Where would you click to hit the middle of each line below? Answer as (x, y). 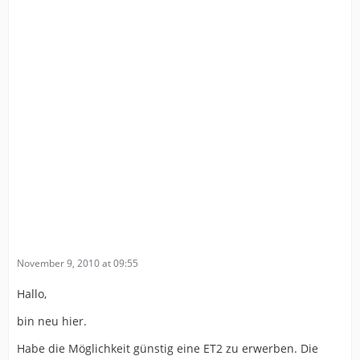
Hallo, (32, 294)
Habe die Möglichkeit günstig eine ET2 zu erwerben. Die (168, 348)
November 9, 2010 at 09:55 (78, 263)
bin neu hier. (52, 321)
